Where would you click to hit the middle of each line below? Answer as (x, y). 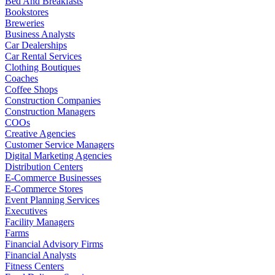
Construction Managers (50, 111)
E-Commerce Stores (44, 188)
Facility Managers (40, 222)
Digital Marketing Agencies (58, 155)
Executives (26, 211)
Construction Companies (53, 100)
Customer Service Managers (60, 144)
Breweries (25, 23)
